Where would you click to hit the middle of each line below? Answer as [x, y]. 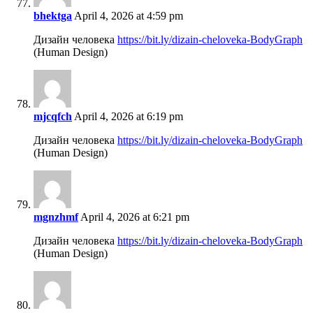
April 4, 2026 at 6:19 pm [128, 117]
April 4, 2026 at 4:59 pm [128, 16]
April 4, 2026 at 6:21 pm [134, 217]
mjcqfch [53, 117]
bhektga [53, 16]
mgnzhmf [56, 217]
